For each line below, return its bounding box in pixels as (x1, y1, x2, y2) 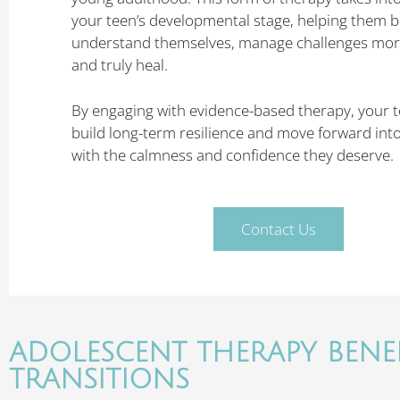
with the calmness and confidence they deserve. (71, 144, 394, 165)
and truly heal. (71, 54, 171, 75)
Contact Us (241, 219, 317, 239)
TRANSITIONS (9, 365, 189, 395)
